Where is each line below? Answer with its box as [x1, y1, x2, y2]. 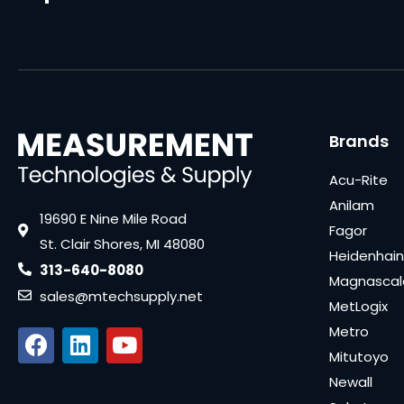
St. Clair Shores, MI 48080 [39, 234, 205, 253]
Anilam [329, 196, 374, 216]
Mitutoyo [329, 347, 389, 367]
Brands [329, 130, 389, 153]
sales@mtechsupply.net [39, 286, 203, 306]
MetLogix [329, 297, 388, 317]
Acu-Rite [329, 170, 388, 190]
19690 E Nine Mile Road [39, 208, 187, 228]
